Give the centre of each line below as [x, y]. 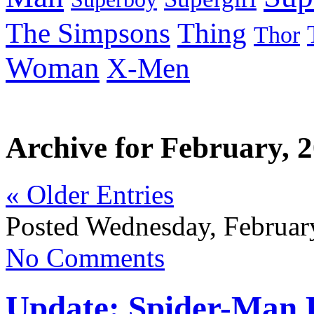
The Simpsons [88, 34]
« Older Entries [90, 195]
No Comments [85, 258]
